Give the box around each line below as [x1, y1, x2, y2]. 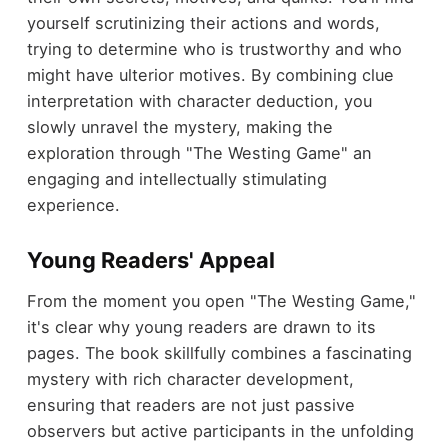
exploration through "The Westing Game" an [26, 143, 372, 164]
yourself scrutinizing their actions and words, [26, 13, 380, 34]
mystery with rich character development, [26, 368, 354, 389]
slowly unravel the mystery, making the [26, 117, 333, 138]
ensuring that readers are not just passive [26, 394, 355, 415]
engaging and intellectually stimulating [26, 169, 327, 190]
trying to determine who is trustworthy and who [26, 39, 402, 60]
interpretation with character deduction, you [26, 91, 372, 112]
